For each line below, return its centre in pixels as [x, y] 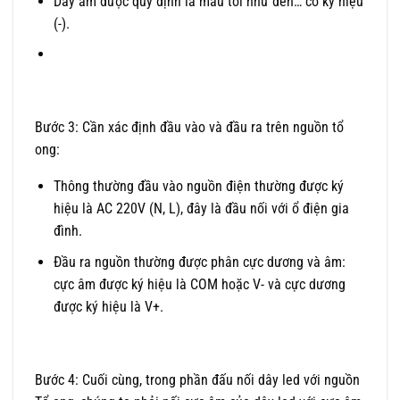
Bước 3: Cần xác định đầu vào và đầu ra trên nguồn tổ [189, 128]
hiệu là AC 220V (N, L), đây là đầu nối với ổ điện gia [201, 209]
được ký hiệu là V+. [108, 306]
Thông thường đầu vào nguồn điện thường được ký [198, 187]
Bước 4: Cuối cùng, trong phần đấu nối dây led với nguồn [197, 379]
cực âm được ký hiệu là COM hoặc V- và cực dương [199, 284]
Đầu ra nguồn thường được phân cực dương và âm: [199, 262]
